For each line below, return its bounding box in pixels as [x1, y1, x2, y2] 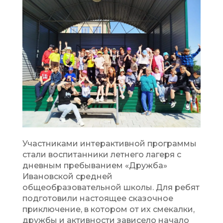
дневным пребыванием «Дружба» [22, 160, 167, 170]
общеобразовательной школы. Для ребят [22, 182, 200, 192]
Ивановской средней [22, 171, 112, 181]
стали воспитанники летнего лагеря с [22, 149, 181, 159]
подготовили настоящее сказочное [22, 193, 173, 203]
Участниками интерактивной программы [22, 138, 197, 148]
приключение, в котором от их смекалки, [22, 204, 195, 214]
